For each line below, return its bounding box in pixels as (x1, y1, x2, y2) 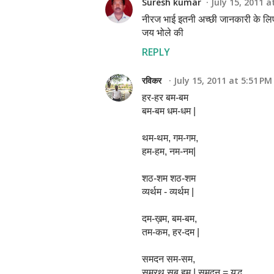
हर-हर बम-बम (142, 92, 188, 103)
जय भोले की (142, 28, 183, 38)
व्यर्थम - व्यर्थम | (142, 187, 194, 197)
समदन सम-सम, (142, 254, 195, 264)
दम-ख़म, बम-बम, (142, 213, 197, 224)
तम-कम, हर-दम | (142, 227, 199, 237)
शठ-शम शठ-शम (142, 173, 196, 183)
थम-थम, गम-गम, (142, 133, 198, 143)
